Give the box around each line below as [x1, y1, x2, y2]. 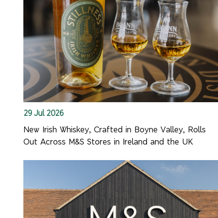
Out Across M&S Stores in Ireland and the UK [23, 136, 193, 147]
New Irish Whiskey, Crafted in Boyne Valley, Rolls [23, 124, 206, 135]
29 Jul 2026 [23, 108, 64, 118]
